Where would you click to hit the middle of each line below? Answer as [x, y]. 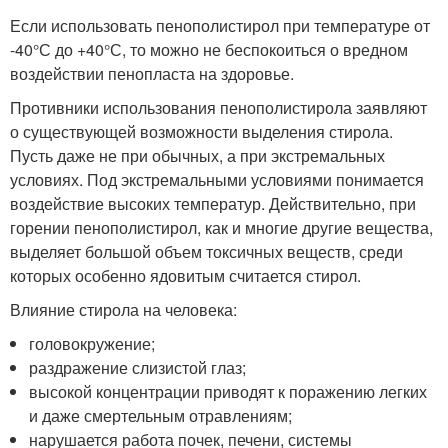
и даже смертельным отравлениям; [161, 415]
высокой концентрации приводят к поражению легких [228, 391]
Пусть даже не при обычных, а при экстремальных [197, 155]
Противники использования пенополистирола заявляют [218, 107]
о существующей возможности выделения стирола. [201, 131]
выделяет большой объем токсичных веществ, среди [206, 251]
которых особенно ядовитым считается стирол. [185, 275]
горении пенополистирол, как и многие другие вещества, [221, 227]
